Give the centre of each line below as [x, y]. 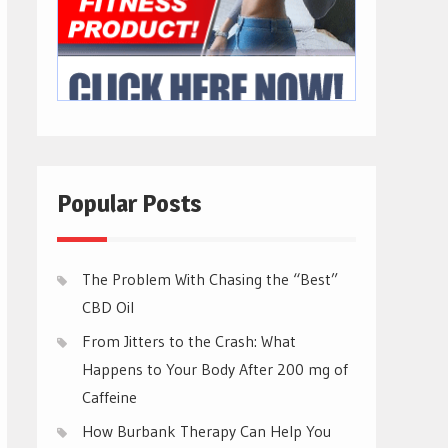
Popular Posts [129, 203]
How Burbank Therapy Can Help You [206, 430]
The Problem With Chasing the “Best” [210, 278]
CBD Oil [108, 306]
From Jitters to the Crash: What [189, 340]
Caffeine [109, 396]
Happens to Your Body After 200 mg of [215, 368]
